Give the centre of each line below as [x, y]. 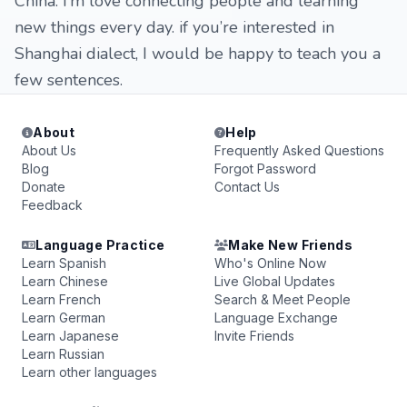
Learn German [64, 318]
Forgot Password [265, 169]
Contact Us [247, 187]
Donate [44, 187]
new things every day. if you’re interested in [174, 27]
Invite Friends [254, 336]
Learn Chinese [65, 281]
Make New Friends [290, 245]
